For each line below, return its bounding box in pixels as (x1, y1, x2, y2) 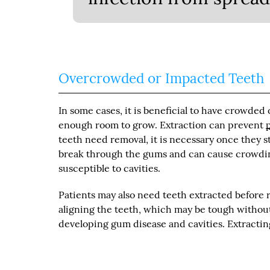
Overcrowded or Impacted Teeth (58, 69, 265, 87)
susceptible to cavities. (58, 162, 161, 174)
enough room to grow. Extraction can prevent (58, 118, 266, 131)
